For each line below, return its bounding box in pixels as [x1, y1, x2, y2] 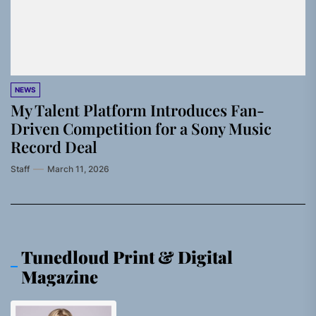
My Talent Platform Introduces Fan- [11, 99, 265, 121]
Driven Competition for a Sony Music [11, 118, 272, 139]
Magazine [21, 265, 98, 288]
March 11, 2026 [47, 164, 109, 174]
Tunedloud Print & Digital [21, 245, 233, 268]
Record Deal [11, 136, 97, 157]
